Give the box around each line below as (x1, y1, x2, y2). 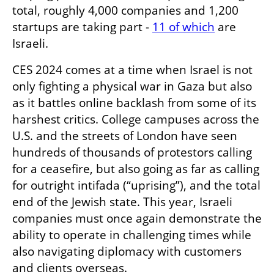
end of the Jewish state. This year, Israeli (12, 193, 232, 210)
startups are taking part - (12, 18, 152, 35)
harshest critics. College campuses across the (12, 111, 259, 127)
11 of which (152, 18, 215, 35)
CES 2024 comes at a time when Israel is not (12, 61, 253, 78)
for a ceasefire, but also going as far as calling (12, 160, 259, 177)
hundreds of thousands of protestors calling (12, 144, 252, 160)
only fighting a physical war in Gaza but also (12, 78, 252, 94)
